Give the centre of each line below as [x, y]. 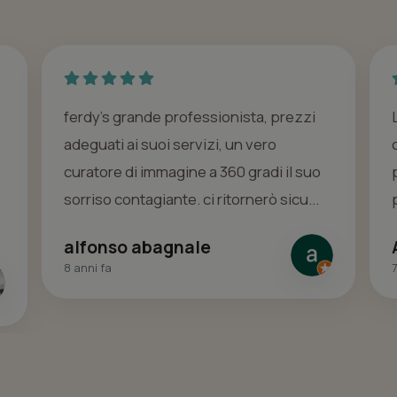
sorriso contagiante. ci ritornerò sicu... [191, 199]
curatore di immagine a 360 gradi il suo [192, 172]
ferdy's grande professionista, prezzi [190, 117]
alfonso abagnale [137, 247]
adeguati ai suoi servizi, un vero [170, 144]
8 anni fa [88, 267]
